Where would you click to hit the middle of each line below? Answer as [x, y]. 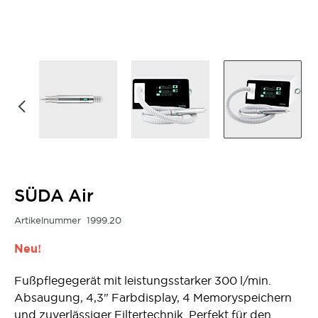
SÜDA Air [54, 195]
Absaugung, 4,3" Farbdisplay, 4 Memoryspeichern [153, 297]
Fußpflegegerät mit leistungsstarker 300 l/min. [143, 280]
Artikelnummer [48, 220]
